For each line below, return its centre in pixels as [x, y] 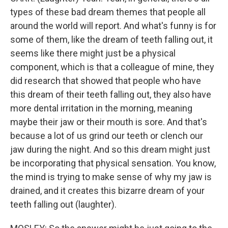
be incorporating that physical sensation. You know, [113, 163]
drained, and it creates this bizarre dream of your [107, 191]
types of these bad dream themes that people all [108, 12]
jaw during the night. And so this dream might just [110, 149]
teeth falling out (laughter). [63, 204]
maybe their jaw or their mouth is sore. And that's [109, 122]
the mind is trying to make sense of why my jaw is [111, 177]
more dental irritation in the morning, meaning [101, 108]
